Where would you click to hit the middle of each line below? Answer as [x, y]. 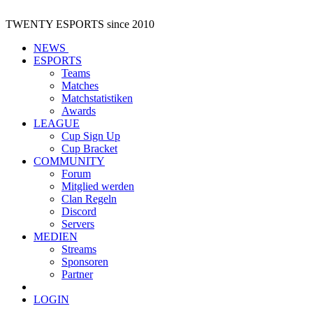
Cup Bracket [89, 148]
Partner [77, 274]
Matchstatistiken [97, 98]
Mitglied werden [98, 186]
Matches [80, 86]
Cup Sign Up [91, 136]
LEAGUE [57, 123]
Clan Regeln [89, 199]
